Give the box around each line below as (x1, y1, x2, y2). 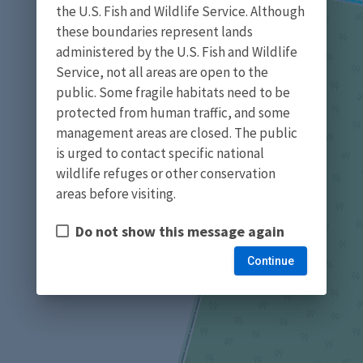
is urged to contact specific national (55, 143, 264, 162)
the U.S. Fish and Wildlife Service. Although (55, 2, 305, 20)
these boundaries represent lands (55, 22, 253, 41)
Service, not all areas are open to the (55, 62, 268, 81)
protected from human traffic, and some (55, 103, 290, 122)
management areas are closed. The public (55, 123, 297, 142)
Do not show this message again (75, 221, 284, 241)
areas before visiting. (55, 184, 176, 203)
